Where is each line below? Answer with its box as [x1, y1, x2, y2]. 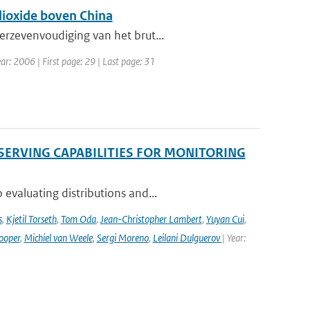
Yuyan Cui [206, 212, 244, 226]
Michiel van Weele [24, 231, 93, 244]
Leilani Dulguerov [152, 231, 222, 244]
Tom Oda [60, 212, 96, 226]
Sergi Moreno [96, 231, 149, 244]
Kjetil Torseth [6, 212, 57, 226]
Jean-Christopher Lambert [100, 212, 202, 226]
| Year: [221, 231, 246, 244]
